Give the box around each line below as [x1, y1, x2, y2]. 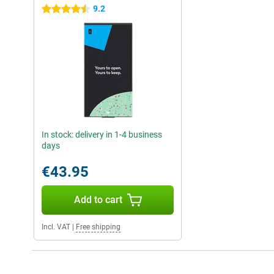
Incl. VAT [42, 223, 70, 232]
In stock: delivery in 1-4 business [42, 130, 162, 140]
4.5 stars [42, 4, 75, 15]
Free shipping [76, 223, 120, 232]
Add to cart [73, 194, 122, 206]
